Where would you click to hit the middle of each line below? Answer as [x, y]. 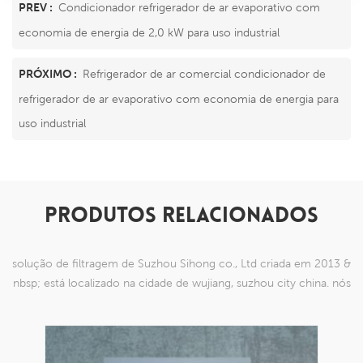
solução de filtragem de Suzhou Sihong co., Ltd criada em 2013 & [181, 263]
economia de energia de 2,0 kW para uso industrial [149, 32]
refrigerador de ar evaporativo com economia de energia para [179, 98]
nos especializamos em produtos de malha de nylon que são [181, 302]
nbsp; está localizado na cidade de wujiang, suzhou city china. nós [181, 282]
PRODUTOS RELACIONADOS [181, 216]
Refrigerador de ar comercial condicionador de [204, 73]
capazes [181, 321]
